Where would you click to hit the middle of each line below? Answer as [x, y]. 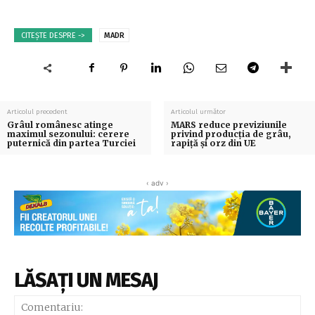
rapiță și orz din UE [213, 143]
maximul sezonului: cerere [68, 134]
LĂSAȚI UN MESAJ [86, 280]
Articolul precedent [37, 111]
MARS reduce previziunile [229, 124]
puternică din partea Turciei [71, 143]
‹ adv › [157, 182]
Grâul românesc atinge [60, 124]
